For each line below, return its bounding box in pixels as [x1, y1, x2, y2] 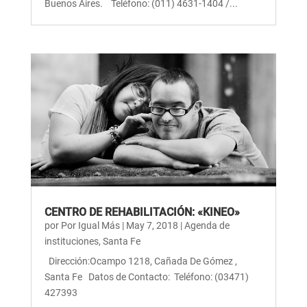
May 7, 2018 [125, 219, 178, 231]
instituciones [44, 235, 99, 247]
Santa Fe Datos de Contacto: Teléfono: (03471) [44, 271, 249, 282]
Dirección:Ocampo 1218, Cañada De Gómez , [44, 255, 237, 267]
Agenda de [184, 219, 230, 231]
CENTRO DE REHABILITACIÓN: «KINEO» [44, 205, 240, 219]
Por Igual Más [60, 219, 120, 231]
